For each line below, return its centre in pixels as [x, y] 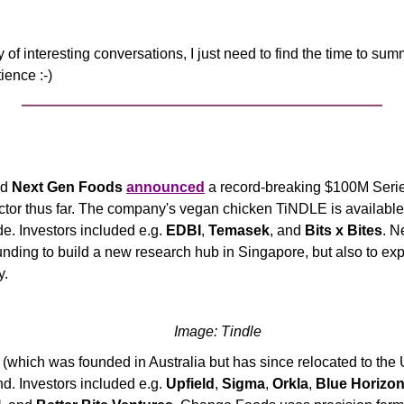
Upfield [190, 384]
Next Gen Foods [67, 187]
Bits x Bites [344, 230]
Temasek [239, 230]
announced [165, 187]
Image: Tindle [218, 331]
